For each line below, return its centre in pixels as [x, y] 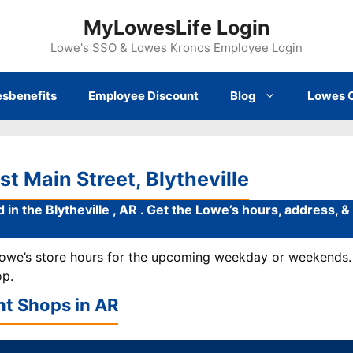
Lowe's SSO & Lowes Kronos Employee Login [176, 48]
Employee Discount [143, 96]
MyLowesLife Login [176, 28]
